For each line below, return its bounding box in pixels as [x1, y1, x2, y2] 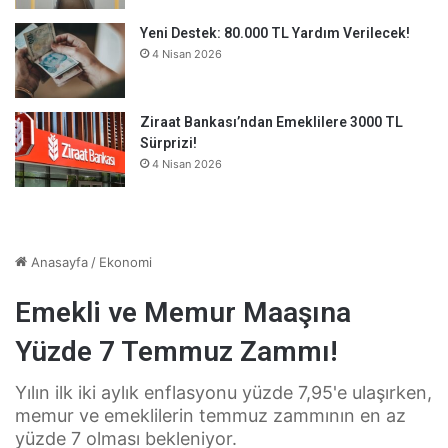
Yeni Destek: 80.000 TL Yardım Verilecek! [140, 25, 410, 42]
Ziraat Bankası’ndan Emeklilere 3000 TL [140, 114, 403, 131]
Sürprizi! [140, 135, 197, 152]
